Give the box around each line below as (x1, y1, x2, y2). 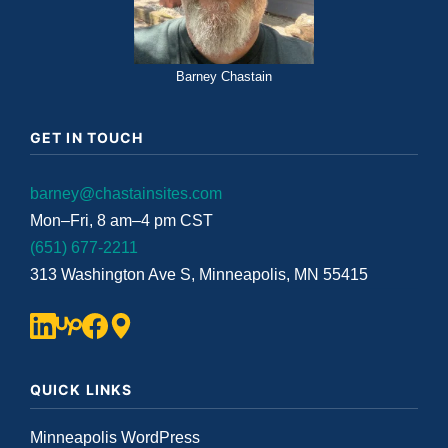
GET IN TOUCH (30, 129, 144, 146)
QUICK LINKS (30, 381, 133, 398)
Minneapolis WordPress (30, 429, 200, 446)
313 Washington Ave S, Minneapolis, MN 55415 (30, 266, 368, 283)
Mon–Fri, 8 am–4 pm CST (30, 212, 213, 229)
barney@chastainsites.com (30, 185, 222, 202)
